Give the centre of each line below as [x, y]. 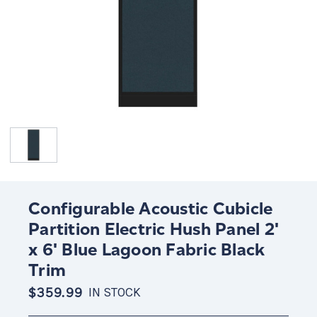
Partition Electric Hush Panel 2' [154, 229]
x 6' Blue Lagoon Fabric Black [147, 250]
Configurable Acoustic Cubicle [151, 209]
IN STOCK [114, 293]
